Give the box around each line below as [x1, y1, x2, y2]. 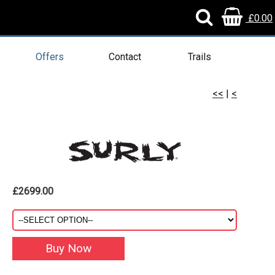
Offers [36, 51, 64, 63]
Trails [188, 51, 211, 63]
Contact [108, 51, 141, 63]
